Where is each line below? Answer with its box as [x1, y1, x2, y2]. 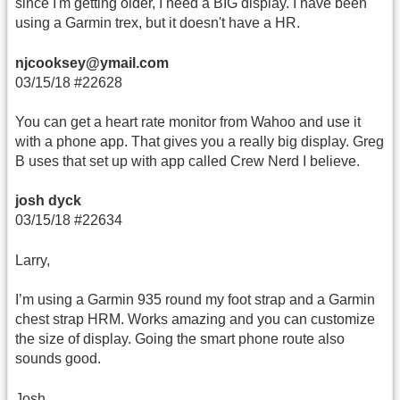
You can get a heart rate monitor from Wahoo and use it [15, 113, 361, 129]
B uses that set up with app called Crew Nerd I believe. [15, 153, 360, 169]
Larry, [15, 252, 50, 268]
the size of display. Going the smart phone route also [15, 331, 345, 347]
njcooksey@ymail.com [15, 54, 169, 71]
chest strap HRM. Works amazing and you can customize [15, 312, 375, 328]
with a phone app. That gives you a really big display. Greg [15, 133, 384, 149]
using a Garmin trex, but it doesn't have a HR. [15, 15, 300, 31]
